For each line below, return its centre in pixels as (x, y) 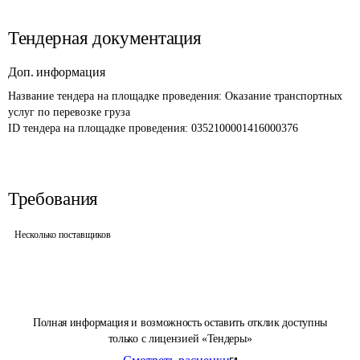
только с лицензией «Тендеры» (180, 339)
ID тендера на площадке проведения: (100, 128)
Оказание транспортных (285, 96)
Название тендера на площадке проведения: (117, 96)
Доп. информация (57, 72)
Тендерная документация (105, 38)
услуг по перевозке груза (69, 112)
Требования (53, 199)
